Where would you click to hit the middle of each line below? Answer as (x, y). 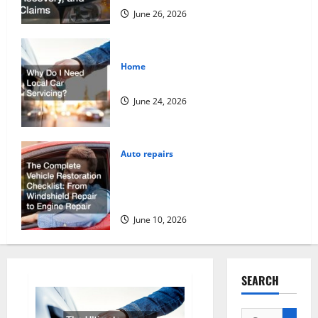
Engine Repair (153, 201)
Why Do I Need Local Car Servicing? (202, 82)
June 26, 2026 (159, 13)
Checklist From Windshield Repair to (205, 185)
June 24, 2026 (159, 101)
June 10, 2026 (159, 219)
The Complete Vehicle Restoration (199, 169)
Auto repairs (147, 153)
